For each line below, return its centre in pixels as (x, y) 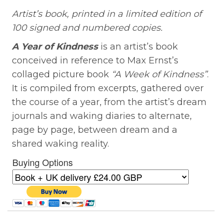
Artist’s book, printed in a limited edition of (107, 14)
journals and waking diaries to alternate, (102, 116)
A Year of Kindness (55, 46)
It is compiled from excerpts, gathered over (108, 88)
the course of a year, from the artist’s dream (109, 102)
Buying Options (43, 162)
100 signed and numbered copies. (87, 28)
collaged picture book (62, 74)
